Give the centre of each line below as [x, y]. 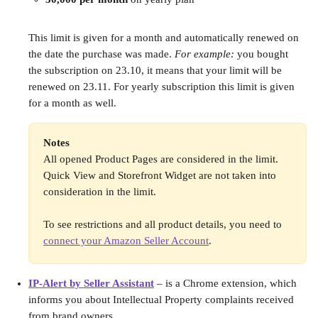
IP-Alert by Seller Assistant [91, 283]
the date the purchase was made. [102, 54]
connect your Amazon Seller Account [126, 241]
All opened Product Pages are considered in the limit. [162, 159]
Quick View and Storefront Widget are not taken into [161, 175]
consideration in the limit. [100, 192]
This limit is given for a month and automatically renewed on [165, 38]
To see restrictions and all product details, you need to [164, 224]
